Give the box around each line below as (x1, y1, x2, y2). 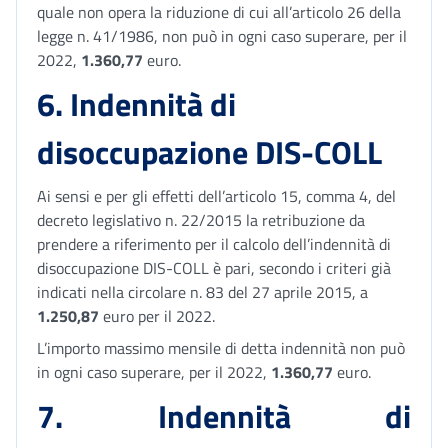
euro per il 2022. (99, 304, 215, 328)
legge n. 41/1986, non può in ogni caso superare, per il (37, 24, 407, 48)
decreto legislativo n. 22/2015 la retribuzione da (37, 208, 365, 232)
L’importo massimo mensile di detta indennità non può (37, 336, 405, 360)
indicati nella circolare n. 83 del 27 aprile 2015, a (37, 280, 368, 304)
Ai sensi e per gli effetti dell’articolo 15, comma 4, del (37, 184, 396, 208)
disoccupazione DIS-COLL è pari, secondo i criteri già (37, 256, 391, 280)
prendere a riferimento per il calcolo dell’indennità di (37, 232, 391, 256)
